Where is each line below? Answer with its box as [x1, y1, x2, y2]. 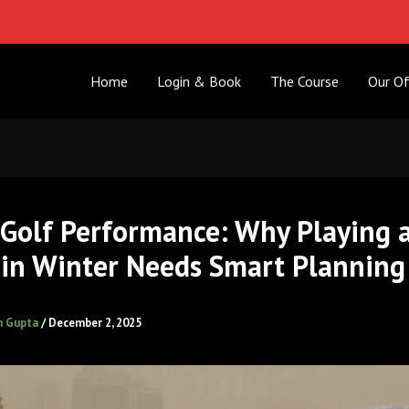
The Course [270, 72, 340, 90]
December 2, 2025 [48, 315, 142, 331]
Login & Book [157, 72, 242, 90]
